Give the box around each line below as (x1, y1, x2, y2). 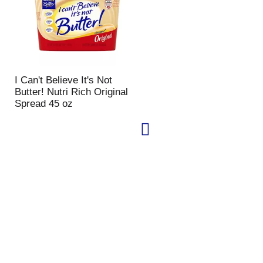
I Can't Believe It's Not (14, 75, 112, 86)
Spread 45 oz (14, 98, 73, 109)
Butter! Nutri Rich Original (14, 86, 128, 97)
